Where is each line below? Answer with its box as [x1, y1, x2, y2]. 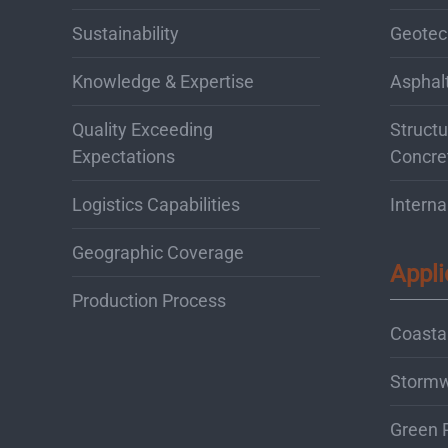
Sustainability [72, 22, 179, 44]
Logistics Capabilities [72, 193, 240, 215]
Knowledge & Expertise [72, 70, 254, 92]
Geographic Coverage [72, 241, 244, 263]
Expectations [72, 145, 175, 167]
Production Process [72, 289, 226, 311]
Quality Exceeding [72, 118, 213, 140]
